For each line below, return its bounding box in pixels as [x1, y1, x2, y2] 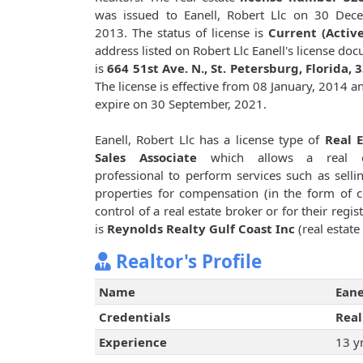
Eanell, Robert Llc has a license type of [95, 131, 325, 148]
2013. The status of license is [95, 24, 268, 41]
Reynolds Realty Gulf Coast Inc [107, 220, 295, 237]
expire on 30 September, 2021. [95, 96, 267, 113]
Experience [98, 334, 167, 351]
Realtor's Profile [111, 249, 262, 275]
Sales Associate [95, 149, 197, 166]
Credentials [98, 309, 170, 326]
